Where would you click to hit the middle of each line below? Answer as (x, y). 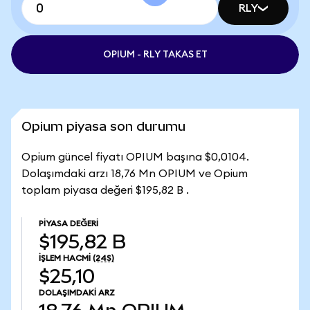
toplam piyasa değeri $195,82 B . (105, 190)
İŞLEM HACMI (65, 258)
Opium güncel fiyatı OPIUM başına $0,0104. (135, 157)
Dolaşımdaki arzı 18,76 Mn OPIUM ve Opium (135, 174)
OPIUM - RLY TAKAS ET (155, 55)
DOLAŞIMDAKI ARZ (77, 293)
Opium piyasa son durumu (103, 126)
